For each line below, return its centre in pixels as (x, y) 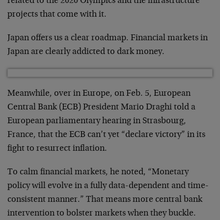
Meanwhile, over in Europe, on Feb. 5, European (99, 94)
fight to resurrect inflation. (57, 149)
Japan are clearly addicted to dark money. (86, 52)
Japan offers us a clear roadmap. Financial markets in (108, 38)
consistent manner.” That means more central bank (105, 200)
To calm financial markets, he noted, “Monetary (98, 172)
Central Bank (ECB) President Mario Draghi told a (101, 107)
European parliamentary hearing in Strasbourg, (97, 121)
